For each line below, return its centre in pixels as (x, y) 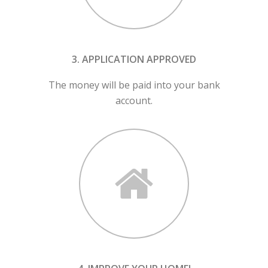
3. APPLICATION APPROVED (134, 60)
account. (134, 101)
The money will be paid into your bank (134, 85)
